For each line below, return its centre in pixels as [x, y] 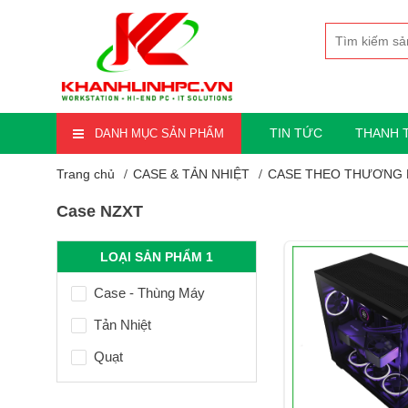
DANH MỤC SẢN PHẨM [159, 134]
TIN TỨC [296, 133]
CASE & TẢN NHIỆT [191, 174]
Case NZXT [100, 212]
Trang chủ [86, 174]
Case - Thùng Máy [149, 293]
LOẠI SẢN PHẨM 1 [157, 257]
